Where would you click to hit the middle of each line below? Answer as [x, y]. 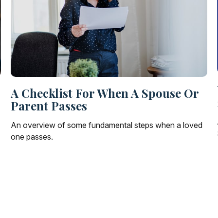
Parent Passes [49, 105]
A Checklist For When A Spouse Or [105, 93]
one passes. [32, 136]
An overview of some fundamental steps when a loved [107, 125]
